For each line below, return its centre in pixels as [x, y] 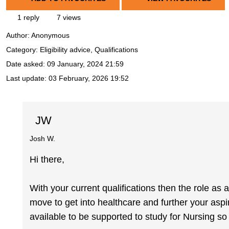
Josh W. [43, 138]
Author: [19, 36]
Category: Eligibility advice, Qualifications [72, 50]
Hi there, [47, 160]
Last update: [27, 78]
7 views [68, 17]
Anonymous [50, 36]
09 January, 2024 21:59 [85, 64]
